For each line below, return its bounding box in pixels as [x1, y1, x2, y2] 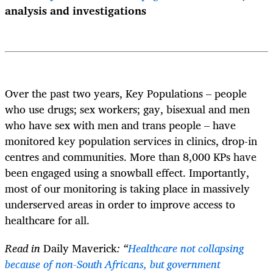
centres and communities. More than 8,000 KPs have [5, 147, 257, 166]
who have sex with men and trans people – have [5, 115, 236, 134]
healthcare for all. [5, 210, 93, 229]
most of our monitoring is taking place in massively [5, 179, 250, 197]
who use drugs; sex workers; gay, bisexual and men [5, 99, 250, 118]
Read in [5, 239, 43, 258]
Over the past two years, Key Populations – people [5, 83, 247, 102]
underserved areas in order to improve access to [5, 194, 235, 213]
